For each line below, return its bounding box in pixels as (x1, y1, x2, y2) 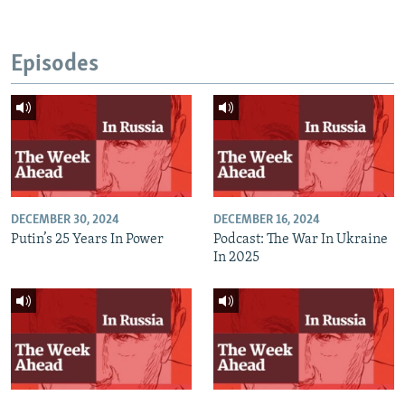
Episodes (11, 52, 99, 77)
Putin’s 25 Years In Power (11, 231, 164, 247)
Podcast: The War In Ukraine (213, 231, 388, 247)
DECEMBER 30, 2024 (11, 212, 119, 227)
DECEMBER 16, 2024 (213, 212, 320, 227)
